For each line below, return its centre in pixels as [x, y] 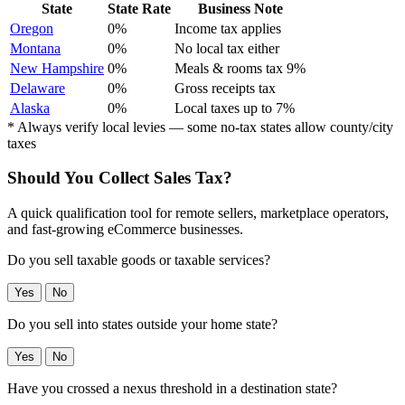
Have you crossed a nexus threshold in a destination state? [172, 388]
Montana [35, 48]
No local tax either [227, 48]
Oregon [32, 28]
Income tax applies [228, 28]
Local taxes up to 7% [235, 108]
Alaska [30, 108]
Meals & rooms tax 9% [240, 68]
